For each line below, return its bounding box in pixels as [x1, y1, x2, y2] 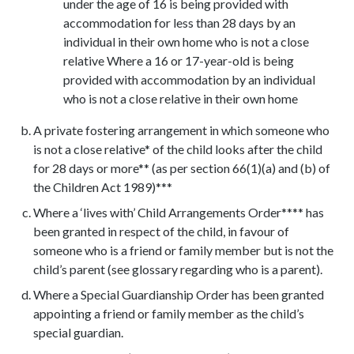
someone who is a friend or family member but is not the [32, 243, 333, 258]
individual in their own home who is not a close [62, 34, 309, 50]
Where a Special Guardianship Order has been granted [32, 287, 324, 303]
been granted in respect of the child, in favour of [32, 224, 289, 239]
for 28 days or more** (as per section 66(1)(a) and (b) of [32, 160, 330, 176]
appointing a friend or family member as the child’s [32, 306, 304, 322]
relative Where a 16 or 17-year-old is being [62, 53, 294, 69]
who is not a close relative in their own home [62, 91, 298, 107]
